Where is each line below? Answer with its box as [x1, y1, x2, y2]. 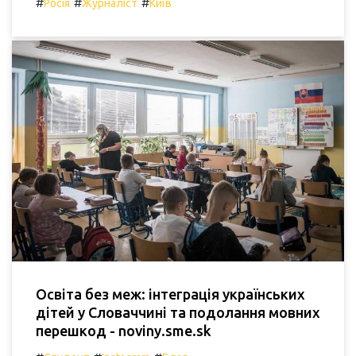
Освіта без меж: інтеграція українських [36, 286, 305, 303]
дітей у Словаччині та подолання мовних [36, 304, 320, 321]
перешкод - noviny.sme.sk [36, 323, 211, 339]
